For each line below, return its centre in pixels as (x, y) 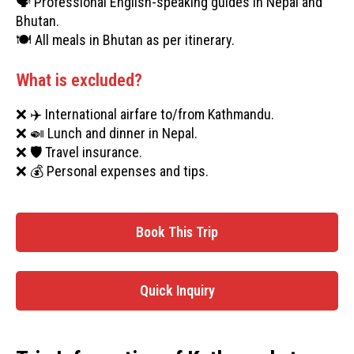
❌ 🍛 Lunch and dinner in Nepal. (107, 133)
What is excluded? (79, 80)
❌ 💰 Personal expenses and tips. (112, 171)
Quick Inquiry (177, 290)
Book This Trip (177, 232)
